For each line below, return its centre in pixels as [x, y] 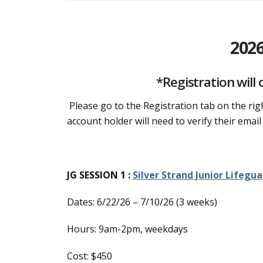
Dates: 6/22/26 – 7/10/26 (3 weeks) [142, 202]
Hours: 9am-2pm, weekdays [127, 229]
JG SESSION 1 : [100, 175]
